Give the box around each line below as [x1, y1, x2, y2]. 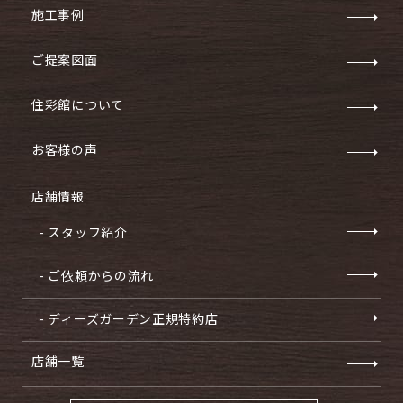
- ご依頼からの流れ [39, 266, 154, 285]
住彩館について [31, 95, 124, 114]
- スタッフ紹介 [39, 223, 128, 242]
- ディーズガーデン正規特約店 [39, 309, 219, 328]
